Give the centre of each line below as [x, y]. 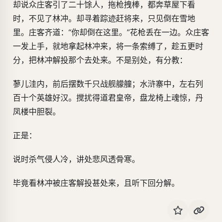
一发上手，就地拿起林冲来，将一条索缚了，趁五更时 [108, 46]
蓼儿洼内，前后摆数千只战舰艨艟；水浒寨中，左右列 [108, 84]
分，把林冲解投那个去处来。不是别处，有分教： [100, 60]
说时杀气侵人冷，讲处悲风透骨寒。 [76, 159]
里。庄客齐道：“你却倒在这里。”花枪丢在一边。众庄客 [111, 32]
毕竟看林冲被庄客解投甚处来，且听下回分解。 [96, 183]
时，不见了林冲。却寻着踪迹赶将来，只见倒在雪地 [104, 19]
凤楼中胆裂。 [37, 112]
